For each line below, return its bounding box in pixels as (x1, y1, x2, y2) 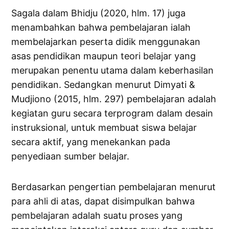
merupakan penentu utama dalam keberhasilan (11, 65, 214, 76)
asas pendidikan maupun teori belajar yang (11, 51, 196, 62)
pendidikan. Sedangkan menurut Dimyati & (11, 79, 196, 90)
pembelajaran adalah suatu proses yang (11, 210, 183, 221)
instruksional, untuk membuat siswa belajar (11, 122, 197, 133)
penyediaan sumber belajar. (11, 151, 130, 162)
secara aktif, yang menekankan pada (11, 136, 171, 148)
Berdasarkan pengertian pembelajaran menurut (11, 181, 216, 193)
